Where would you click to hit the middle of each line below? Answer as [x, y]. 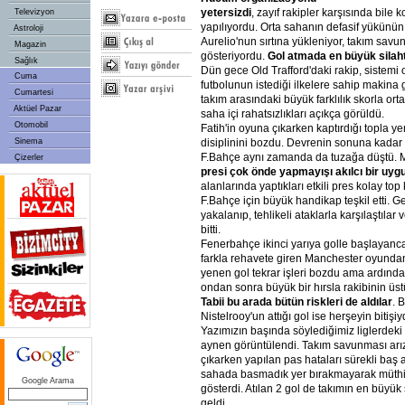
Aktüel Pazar [37, 108]
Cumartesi [33, 92]
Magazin [29, 44]
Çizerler [28, 157]
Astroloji [28, 28]
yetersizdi [226, 13]
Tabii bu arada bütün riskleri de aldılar [297, 302]
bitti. [211, 230]
